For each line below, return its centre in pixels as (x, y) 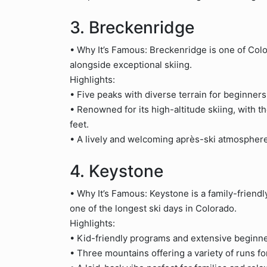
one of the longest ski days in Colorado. (153, 208)
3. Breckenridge (132, 27)
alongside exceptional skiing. (131, 65)
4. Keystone (117, 171)
